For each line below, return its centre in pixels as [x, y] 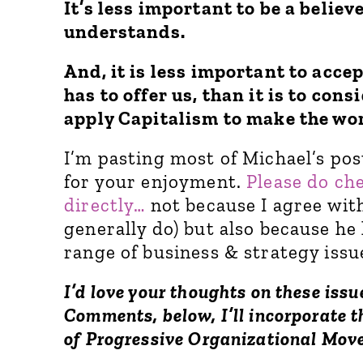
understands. [125, 31]
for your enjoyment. [156, 181]
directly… [105, 205]
